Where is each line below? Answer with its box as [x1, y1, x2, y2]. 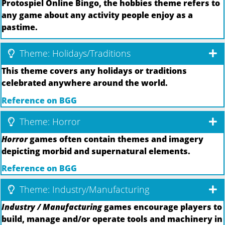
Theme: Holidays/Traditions [17, 47, 131, 60]
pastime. [2, 21, 38, 33]
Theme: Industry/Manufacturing [17, 183, 149, 196]
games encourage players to [102, 201, 222, 213]
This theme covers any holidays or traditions [2, 65, 187, 77]
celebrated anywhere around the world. [2, 77, 168, 89]
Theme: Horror [17, 115, 80, 128]
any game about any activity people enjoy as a [2, 9, 193, 21]
